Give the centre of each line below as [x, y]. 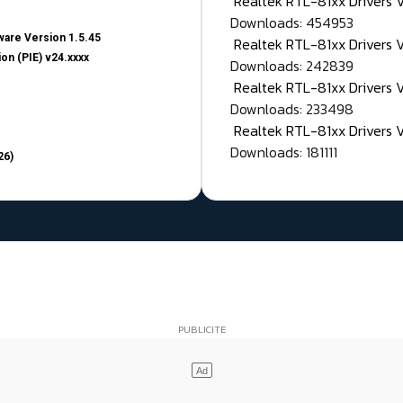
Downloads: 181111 [284, 152]
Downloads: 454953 [292, 23]
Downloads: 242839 [292, 66]
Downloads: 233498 [292, 109]
